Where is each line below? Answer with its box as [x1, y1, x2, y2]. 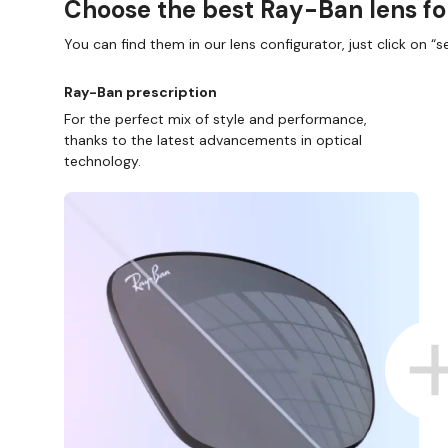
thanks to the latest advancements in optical [64, 131, 362, 150]
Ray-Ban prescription [64, 83, 217, 102]
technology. [64, 152, 141, 171]
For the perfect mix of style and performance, [64, 110, 367, 129]
